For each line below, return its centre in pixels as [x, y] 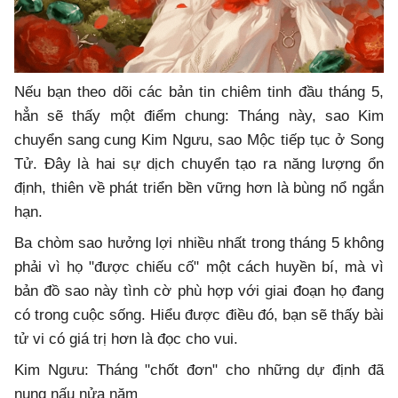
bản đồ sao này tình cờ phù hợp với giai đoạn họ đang [199, 291]
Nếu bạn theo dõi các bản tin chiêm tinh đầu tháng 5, [199, 92]
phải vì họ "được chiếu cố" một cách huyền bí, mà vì [199, 267]
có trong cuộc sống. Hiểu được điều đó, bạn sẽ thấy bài [199, 315]
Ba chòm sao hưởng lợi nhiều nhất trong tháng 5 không [199, 243]
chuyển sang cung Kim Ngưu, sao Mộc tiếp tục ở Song [199, 140]
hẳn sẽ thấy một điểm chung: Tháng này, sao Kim [199, 116]
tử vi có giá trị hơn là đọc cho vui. [126, 339]
